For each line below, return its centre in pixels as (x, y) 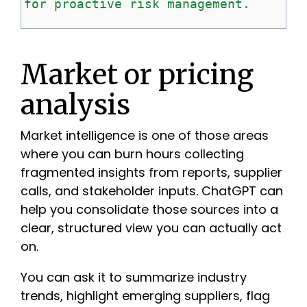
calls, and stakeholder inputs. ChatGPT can (152, 191)
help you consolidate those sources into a (149, 209)
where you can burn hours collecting (132, 153)
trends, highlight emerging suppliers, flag (145, 295)
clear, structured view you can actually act (151, 228)
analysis (75, 105)
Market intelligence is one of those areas (145, 135)
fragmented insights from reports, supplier (151, 172)
